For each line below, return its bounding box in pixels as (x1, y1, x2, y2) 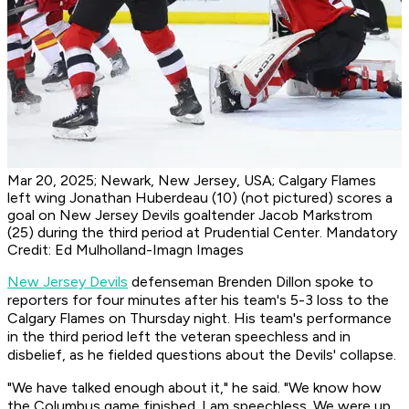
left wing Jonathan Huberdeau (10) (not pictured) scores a (7, 189, 393, 207)
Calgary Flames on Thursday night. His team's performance (7, 309, 392, 328)
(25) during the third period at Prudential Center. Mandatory (7, 224, 397, 242)
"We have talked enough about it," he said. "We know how (7, 379, 382, 397)
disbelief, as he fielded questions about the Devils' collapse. (7, 346, 400, 364)
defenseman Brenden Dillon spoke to (128, 273, 373, 291)
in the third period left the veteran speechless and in (7, 328, 351, 346)
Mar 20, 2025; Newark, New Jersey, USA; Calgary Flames (7, 172, 376, 190)
